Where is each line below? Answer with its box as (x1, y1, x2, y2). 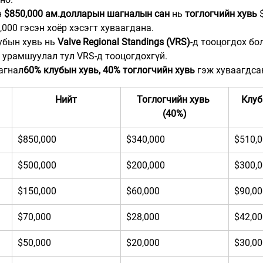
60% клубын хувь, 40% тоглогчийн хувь (23, 65, 195, 76)
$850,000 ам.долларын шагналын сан (4, 8, 170, 20)
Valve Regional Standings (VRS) (58, 36, 190, 48)
